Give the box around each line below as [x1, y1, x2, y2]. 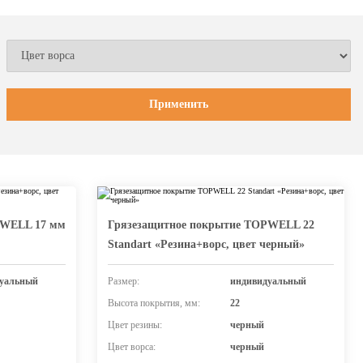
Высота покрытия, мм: [108, 297, 200, 309]
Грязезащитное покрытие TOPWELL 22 [108, 219, 314, 231]
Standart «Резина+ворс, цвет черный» [108, 238, 305, 250]
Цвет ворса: [108, 341, 156, 352]
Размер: [108, 275, 139, 287]
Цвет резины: [108, 319, 162, 331]
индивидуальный [229, 275, 306, 287]
